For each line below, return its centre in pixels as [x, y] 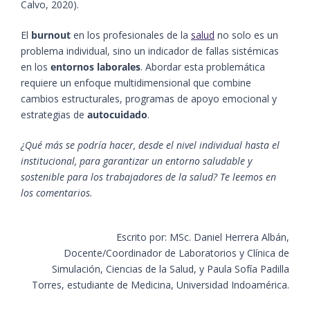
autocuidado [117, 115]
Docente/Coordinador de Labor [134, 253]
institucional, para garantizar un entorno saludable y [136, 161]
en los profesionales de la [131, 35]
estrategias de [54, 115]
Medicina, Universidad [181, 285]
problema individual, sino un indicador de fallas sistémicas [150, 51]
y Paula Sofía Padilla [244, 269]
